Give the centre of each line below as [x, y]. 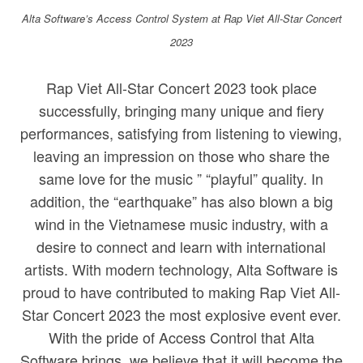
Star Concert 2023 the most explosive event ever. [181, 315]
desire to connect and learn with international [181, 247]
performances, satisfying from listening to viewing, [181, 133]
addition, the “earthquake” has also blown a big [181, 201]
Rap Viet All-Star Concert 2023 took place [181, 88]
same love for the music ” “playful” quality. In [181, 179]
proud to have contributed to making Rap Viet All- [181, 292]
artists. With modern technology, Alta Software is [181, 269]
